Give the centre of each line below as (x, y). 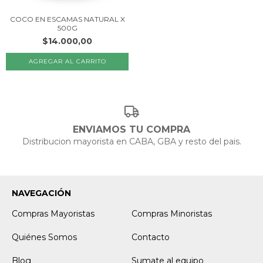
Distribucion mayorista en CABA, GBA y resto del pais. (131, 141)
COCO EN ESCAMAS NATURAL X (67, 19)
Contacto (151, 237)
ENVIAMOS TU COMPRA (131, 129)
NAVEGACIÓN (41, 193)
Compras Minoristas (172, 213)
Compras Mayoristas (53, 213)
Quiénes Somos (44, 237)
